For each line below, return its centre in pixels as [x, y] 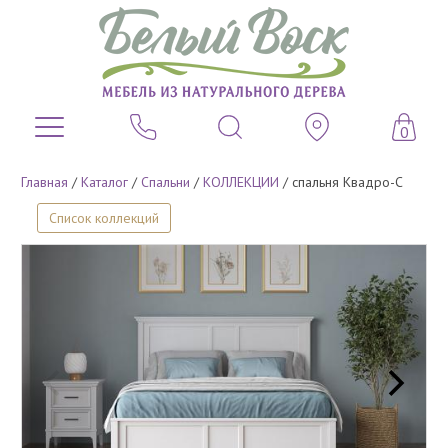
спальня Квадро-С [347, 181]
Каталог [104, 181]
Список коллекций [104, 217]
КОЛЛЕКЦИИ [241, 181]
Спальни [165, 181]
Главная [44, 181]
